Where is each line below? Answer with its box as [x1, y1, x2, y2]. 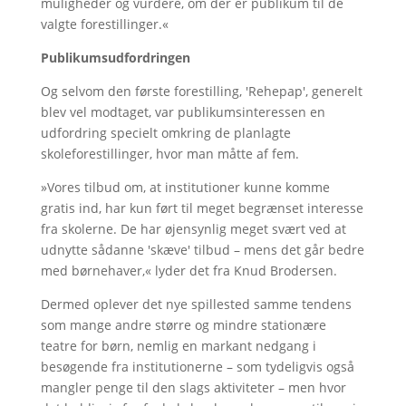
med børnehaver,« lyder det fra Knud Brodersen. [40, 262, 337, 279]
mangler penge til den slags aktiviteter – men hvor [40, 379, 346, 396]
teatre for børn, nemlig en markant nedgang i [40, 337, 316, 354]
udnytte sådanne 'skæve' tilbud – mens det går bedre [40, 241, 364, 258]
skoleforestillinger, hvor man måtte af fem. [40, 145, 299, 162]
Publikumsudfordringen [40, 49, 190, 66]
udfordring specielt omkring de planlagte [40, 124, 291, 141]
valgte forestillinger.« [40, 15, 176, 33]
